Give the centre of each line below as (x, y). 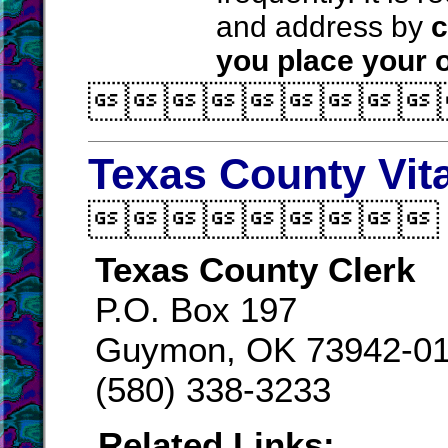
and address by (323, 26)
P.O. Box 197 (196, 309)
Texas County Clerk (255, 269)
